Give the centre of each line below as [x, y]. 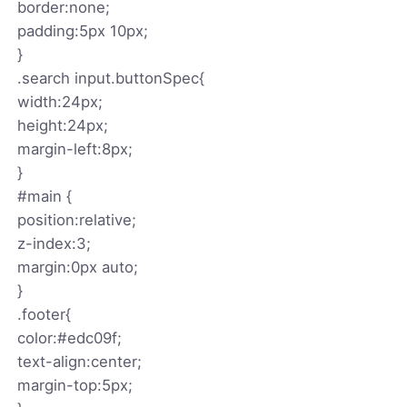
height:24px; [63, 125]
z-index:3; [55, 243]
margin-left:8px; [75, 149]
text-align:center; [80, 361]
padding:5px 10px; [83, 30]
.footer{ [45, 314]
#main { [45, 196]
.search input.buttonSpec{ [111, 78]
